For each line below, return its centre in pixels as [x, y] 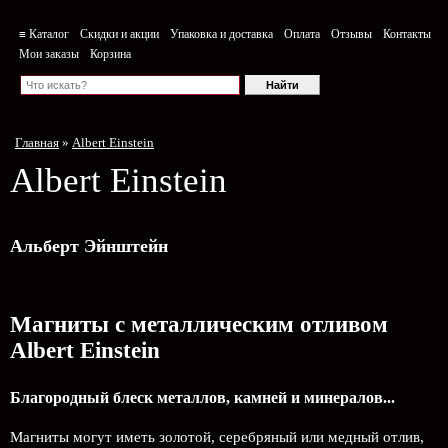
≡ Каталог [44, 34]
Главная [37, 142]
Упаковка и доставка [221, 34]
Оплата [302, 34]
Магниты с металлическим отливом [199, 324]
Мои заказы [49, 54]
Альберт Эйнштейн [89, 246]
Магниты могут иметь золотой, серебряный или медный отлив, [217, 437]
